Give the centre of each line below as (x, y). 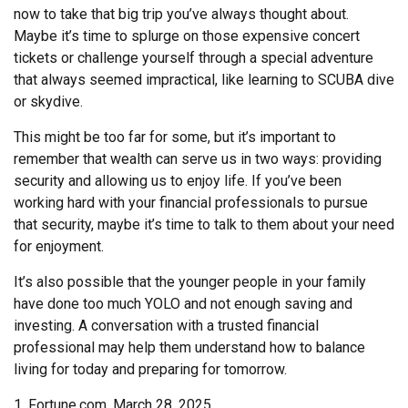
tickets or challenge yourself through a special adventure (194, 57)
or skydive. (48, 101)
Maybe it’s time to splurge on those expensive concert (187, 36)
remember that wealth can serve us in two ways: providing (198, 158)
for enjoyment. (59, 246)
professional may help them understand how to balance (189, 347)
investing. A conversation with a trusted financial (166, 325)
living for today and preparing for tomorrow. (150, 369)
